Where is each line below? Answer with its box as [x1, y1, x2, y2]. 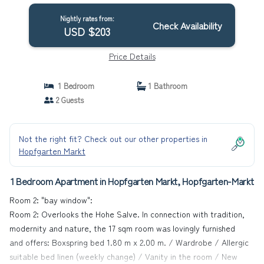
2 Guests [53, 94, 84, 105]
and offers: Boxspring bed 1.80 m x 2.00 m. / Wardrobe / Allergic [9, 236, 249, 248]
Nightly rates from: [60, 14, 114, 23]
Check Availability [152, 18, 222, 32]
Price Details [108, 50, 156, 62]
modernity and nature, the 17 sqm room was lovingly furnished [9, 222, 235, 234]
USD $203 [64, 24, 110, 39]
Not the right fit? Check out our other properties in [19, 133, 207, 144]
